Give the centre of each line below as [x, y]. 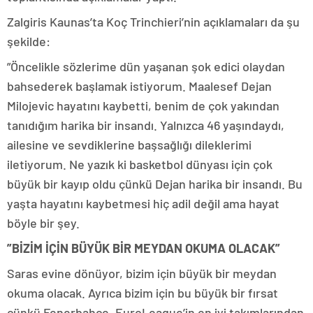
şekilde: [29, 42]
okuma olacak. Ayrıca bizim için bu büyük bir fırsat [143, 293]
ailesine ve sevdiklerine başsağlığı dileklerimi [129, 145]
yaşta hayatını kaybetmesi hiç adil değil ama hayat [143, 204]
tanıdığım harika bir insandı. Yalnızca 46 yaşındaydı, [146, 125]
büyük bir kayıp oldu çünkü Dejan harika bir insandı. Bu [155, 184]
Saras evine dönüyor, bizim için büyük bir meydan [142, 274]
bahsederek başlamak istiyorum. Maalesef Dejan [139, 86]
